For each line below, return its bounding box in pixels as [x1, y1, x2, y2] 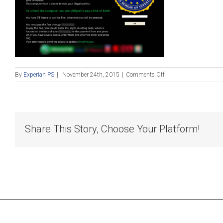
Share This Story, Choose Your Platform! [25, 123, 200, 135]
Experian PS [23, 71, 54, 78]
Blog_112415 [164, 80, 200, 87]
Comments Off [126, 71, 165, 78]
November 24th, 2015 [62, 71, 119, 78]
